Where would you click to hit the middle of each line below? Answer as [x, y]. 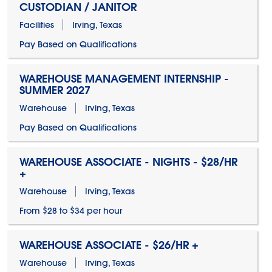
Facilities [36, 25]
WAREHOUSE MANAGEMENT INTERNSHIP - [124, 79]
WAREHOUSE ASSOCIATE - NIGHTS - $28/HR [128, 162]
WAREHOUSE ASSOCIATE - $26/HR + [109, 245]
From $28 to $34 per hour [70, 211]
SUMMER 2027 [55, 90]
